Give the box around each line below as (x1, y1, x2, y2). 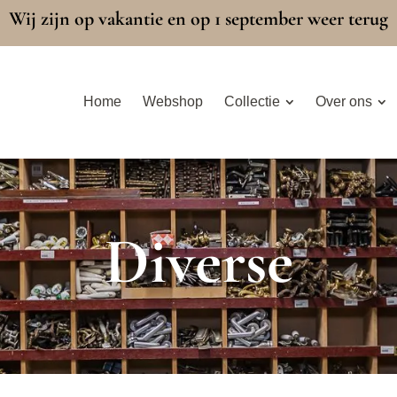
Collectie (223, 94, 280, 110)
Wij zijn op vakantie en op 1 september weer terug (9, 7, 388, 30)
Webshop (142, 94, 203, 110)
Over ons (315, 94, 372, 110)
